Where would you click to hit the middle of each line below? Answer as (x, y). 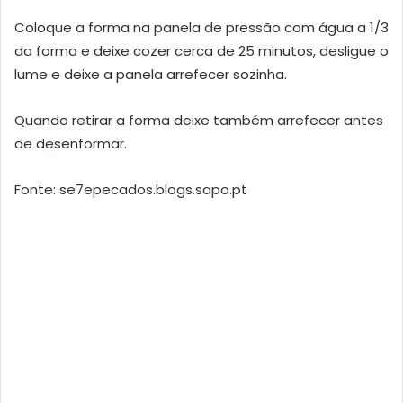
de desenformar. (71, 144)
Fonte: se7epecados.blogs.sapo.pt (131, 190)
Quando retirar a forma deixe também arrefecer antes (199, 121)
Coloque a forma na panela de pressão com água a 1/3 (201, 28)
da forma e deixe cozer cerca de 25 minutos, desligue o (201, 51)
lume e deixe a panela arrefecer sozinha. (151, 75)
